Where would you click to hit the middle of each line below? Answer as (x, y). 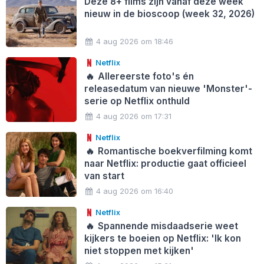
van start (104, 176)
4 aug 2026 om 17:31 (134, 116)
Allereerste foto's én (145, 76)
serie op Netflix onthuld (137, 101)
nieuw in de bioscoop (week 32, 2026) (169, 14)
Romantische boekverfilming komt (174, 151)
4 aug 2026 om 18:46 (135, 41)
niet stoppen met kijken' (139, 250)
